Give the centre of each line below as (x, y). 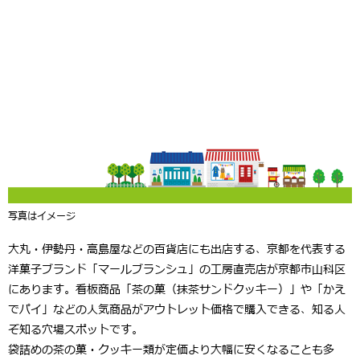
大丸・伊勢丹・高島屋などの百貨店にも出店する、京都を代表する (177, 249)
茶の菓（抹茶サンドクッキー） (211, 289)
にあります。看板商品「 (70, 289)
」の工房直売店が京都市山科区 (267, 269)
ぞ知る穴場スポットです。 (76, 329)
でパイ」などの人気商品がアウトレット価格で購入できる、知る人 (177, 309)
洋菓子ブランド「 (53, 269)
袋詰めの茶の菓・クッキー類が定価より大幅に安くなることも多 (171, 350)
